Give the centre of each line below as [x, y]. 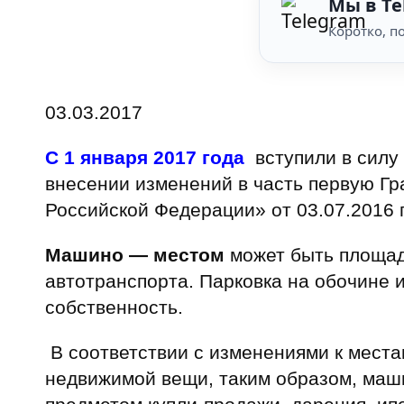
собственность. [114, 307]
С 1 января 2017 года [145, 157]
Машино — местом [135, 254]
